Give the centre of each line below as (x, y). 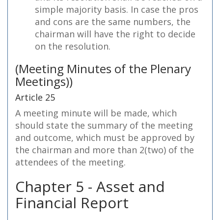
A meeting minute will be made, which (96, 113)
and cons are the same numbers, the (113, 22)
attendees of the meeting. (70, 162)
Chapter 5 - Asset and (90, 186)
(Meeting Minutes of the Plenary (103, 69)
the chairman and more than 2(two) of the (105, 150)
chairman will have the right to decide (115, 34)
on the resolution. (73, 46)
